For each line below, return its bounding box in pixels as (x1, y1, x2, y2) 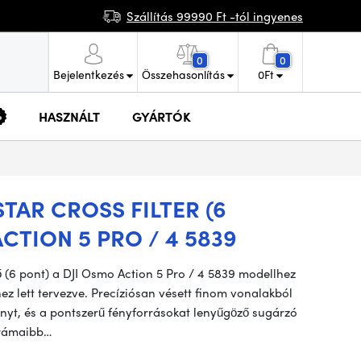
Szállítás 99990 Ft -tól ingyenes (127, 6, 303, 25)
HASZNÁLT (39, 106, 100, 126)
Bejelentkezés (53, 66, 124, 82)
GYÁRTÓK (132, 106, 191, 126)
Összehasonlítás (142, 66, 225, 82)
